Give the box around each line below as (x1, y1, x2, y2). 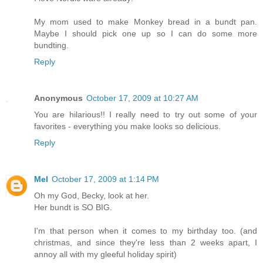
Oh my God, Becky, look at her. (34, 191, 149, 201)
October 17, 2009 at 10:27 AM (86, 93, 198, 103)
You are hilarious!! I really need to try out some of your (34, 110, 257, 120)
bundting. (34, 41, 69, 50)
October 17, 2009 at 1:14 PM (52, 174, 159, 184)
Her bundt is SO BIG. (34, 203, 112, 213)
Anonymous (34, 93, 83, 103)
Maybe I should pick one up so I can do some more (34, 29, 257, 39)
